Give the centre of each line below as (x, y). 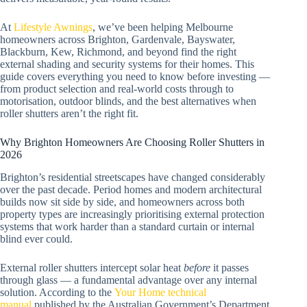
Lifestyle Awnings (53, 27)
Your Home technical (160, 292)
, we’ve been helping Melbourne (163, 27)
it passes (230, 267)
